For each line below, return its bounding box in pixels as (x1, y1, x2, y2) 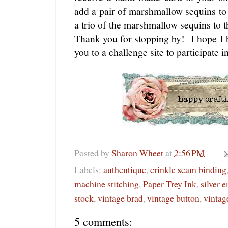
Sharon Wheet (111, 146, 163, 159)
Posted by (74, 146, 111, 159)
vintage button (147, 192, 199, 205)
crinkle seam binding (150, 163, 226, 176)
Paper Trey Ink (143, 178, 196, 190)
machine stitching (74, 178, 139, 190)
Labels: (74, 163, 103, 176)
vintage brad (98, 192, 143, 205)
